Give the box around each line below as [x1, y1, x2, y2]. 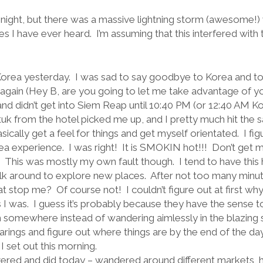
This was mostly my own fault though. [4, 155, 174, 167]
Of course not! [56, 183, 122, 195]
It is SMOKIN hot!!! [122, 141, 207, 153]
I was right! [68, 141, 117, 153]
